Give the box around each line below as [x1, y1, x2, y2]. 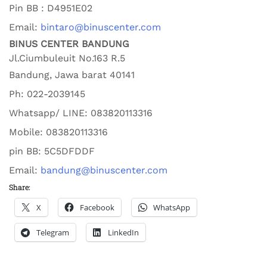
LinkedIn [108, 227, 139, 238]
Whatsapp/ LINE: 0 [9, 107, 97, 119]
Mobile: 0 [9, 126, 52, 138]
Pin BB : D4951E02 [9, 2, 92, 14]
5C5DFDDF [44, 145, 95, 157]
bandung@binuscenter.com [41, 164, 167, 176]
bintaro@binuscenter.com [41, 21, 161, 33]
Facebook [80, 202, 114, 213]
